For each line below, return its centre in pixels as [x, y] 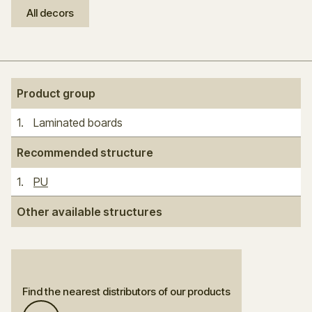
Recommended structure [85, 153]
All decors [50, 13]
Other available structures [89, 212]
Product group [56, 93]
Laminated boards [78, 123]
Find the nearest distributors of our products [126, 291]
